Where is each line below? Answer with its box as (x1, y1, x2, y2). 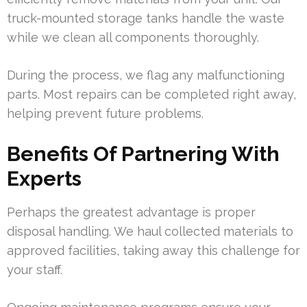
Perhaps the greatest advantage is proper (7, 205, 256, 220)
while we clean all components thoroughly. (7, 30, 259, 45)
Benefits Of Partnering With (7, 142, 280, 167)
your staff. (7, 262, 62, 278)
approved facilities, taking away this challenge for (7, 243, 300, 258)
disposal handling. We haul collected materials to (7, 224, 293, 239)
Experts (7, 167, 82, 191)
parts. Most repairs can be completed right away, (7, 87, 296, 102)
